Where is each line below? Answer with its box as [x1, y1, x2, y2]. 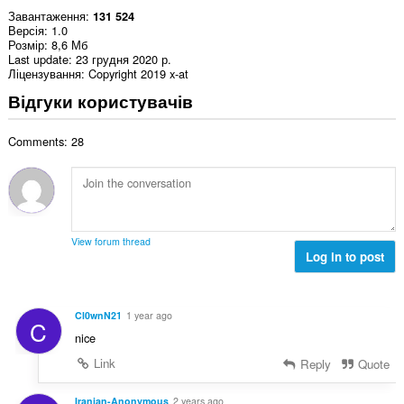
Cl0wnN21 [74, 308, 122, 322]
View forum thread [70, 234, 151, 249]
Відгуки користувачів [7, 87, 193, 114]
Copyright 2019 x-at [87, 65, 188, 83]
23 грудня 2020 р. [75, 50, 171, 69]
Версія [7, 22, 44, 40]
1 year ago [125, 308, 172, 322]
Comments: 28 [7, 133, 84, 151]
